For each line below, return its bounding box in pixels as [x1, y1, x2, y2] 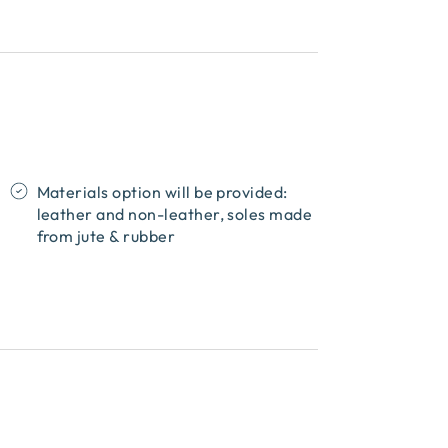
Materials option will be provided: [36, 183, 288, 201]
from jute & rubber [36, 227, 176, 245]
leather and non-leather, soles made [36, 205, 313, 223]
